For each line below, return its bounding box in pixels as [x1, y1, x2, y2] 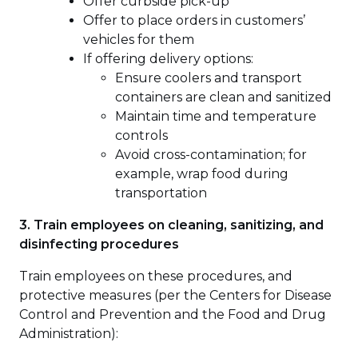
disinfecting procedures [19, 236, 179, 252]
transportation [115, 185, 207, 201]
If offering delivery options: [83, 50, 253, 66]
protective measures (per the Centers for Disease [19, 287, 332, 303]
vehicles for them [83, 31, 194, 47]
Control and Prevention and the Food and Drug [19, 306, 326, 322]
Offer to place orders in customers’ [83, 12, 305, 28]
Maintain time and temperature [115, 108, 316, 124]
